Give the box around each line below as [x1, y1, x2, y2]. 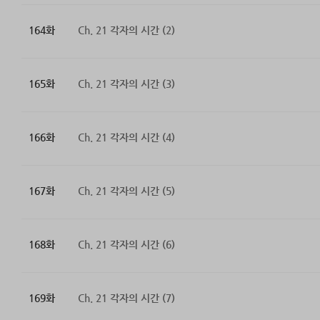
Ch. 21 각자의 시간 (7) [77, 292, 175, 304]
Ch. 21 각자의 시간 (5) [77, 185, 175, 197]
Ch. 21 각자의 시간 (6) [77, 239, 175, 251]
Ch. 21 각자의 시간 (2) [77, 24, 175, 36]
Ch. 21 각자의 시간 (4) [77, 131, 175, 144]
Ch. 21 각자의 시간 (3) [77, 78, 175, 90]
